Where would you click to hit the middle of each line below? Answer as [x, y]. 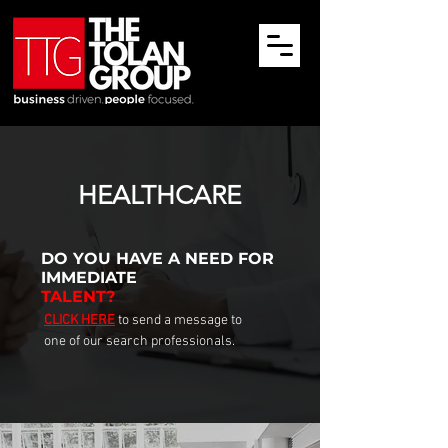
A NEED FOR [223, 258]
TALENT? [78, 296]
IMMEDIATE [89, 277]
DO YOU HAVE [104, 258]
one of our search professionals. [139, 341]
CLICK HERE [79, 320]
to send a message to [181, 320]
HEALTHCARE [159, 195]
